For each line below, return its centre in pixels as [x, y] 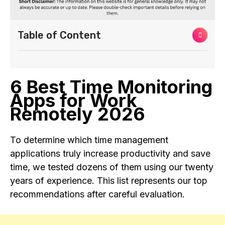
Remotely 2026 [78, 114]
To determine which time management [89, 140]
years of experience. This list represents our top [109, 181]
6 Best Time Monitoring [111, 87]
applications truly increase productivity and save [110, 154]
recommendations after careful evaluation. [97, 194]
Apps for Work [74, 101]
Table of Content [59, 35]
